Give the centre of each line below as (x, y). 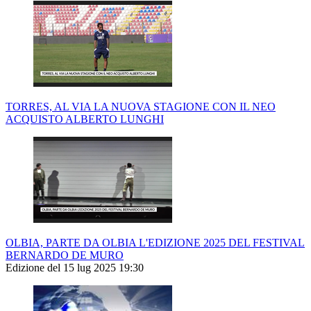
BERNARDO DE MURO (65, 255)
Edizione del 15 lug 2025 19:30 (75, 268)
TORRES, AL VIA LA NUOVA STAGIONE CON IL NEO (141, 107)
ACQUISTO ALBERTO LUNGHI (85, 119)
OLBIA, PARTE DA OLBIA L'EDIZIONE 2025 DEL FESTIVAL (155, 243)
